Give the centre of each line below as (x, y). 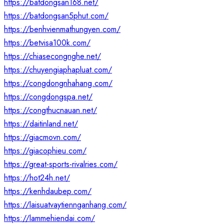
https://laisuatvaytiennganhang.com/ (65, 205)
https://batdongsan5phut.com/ (56, 16)
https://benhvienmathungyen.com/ (62, 29)
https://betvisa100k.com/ (47, 43)
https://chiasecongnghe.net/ (52, 56)
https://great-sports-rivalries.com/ (61, 164)
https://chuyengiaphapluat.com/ (58, 70)
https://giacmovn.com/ (42, 137)
